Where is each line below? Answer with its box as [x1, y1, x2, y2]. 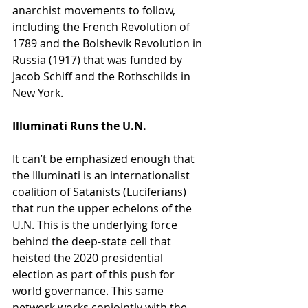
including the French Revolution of [12, 19, 192, 34]
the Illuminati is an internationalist [12, 167, 192, 183]
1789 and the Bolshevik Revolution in [12, 35, 205, 51]
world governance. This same [12, 283, 166, 298]
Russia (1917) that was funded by [12, 52, 185, 67]
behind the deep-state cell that [12, 233, 174, 249]
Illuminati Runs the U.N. [12, 118, 146, 133]
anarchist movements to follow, [12, 2, 178, 18]
